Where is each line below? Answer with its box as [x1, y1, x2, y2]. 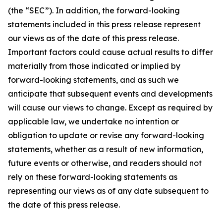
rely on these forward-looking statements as [8, 172, 177, 182]
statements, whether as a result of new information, [8, 144, 203, 154]
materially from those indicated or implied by [8, 61, 180, 71]
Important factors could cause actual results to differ [8, 47, 213, 57]
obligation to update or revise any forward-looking [8, 130, 204, 140]
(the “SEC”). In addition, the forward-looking [8, 5, 180, 15]
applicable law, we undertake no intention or [8, 116, 179, 126]
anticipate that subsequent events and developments [8, 89, 213, 99]
